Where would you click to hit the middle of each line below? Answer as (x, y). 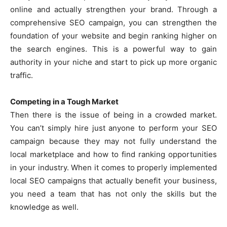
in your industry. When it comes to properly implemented (113, 167)
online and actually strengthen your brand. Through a (113, 9)
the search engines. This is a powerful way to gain (113, 49)
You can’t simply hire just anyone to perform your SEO (113, 128)
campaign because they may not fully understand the (113, 141)
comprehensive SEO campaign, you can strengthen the (113, 22)
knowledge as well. (44, 207)
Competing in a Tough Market (64, 101)
